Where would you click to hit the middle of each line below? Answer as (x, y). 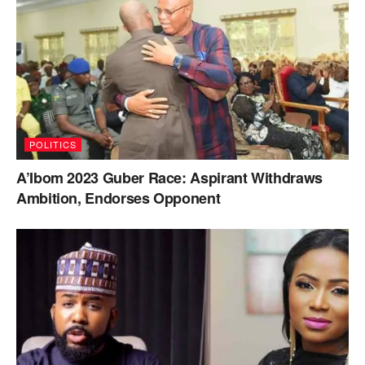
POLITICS (53, 145)
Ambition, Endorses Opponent (119, 198)
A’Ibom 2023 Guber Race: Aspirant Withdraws (169, 178)
